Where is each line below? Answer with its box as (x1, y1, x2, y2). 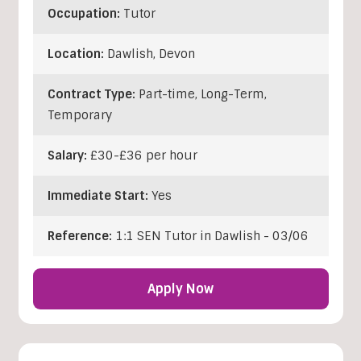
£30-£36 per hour (89, 147, 197, 164)
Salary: (47, 147, 90, 164)
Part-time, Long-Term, (138, 85, 267, 102)
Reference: (47, 227, 115, 244)
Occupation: (47, 5, 123, 22)
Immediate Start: (47, 187, 151, 204)
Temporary (47, 106, 112, 123)
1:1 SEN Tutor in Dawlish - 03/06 (114, 227, 309, 244)
